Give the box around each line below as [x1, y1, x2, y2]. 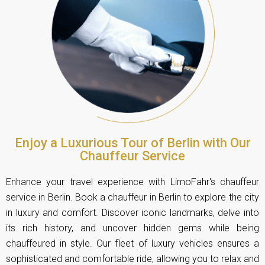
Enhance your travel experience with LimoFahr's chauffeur [6, 176, 259, 188]
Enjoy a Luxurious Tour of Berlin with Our [14, 135, 251, 150]
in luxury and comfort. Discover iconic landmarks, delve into [6, 206, 259, 218]
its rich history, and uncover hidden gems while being [6, 222, 259, 234]
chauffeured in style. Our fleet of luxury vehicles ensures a [6, 237, 259, 249]
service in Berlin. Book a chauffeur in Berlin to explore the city [6, 191, 259, 203]
